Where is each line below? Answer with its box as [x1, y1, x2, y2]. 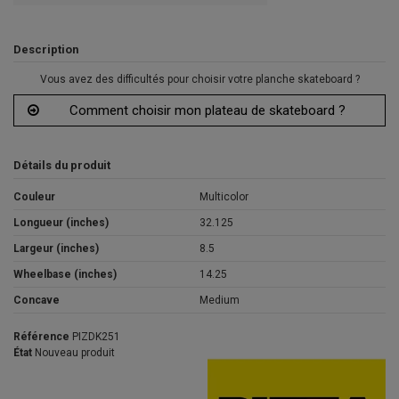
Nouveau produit [35, 346, 115, 360]
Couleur [13, 190, 55, 203]
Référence [13, 330, 69, 343]
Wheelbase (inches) [13, 267, 117, 281]
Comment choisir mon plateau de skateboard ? [69, 102, 346, 119]
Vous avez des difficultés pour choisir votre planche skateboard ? [39, 72, 360, 85]
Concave [13, 293, 60, 306]
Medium [199, 293, 240, 306]
